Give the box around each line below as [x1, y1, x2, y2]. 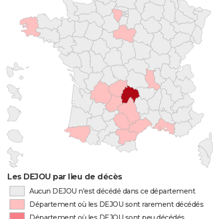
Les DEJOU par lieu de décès [7, 172, 122, 181]
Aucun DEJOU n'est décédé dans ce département [29, 187, 196, 196]
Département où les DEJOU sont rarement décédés [29, 200, 204, 209]
